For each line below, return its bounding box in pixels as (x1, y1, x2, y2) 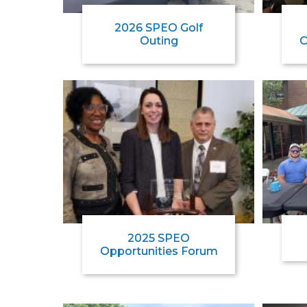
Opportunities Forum (99, 245, 218, 258)
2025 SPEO (127, 232, 191, 245)
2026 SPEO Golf (114, 21, 204, 34)
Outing (139, 34, 178, 47)
